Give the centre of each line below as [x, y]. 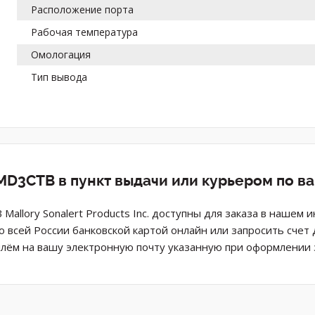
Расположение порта [83, 9]
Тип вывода [59, 77]
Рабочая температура [85, 32]
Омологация [61, 54]
